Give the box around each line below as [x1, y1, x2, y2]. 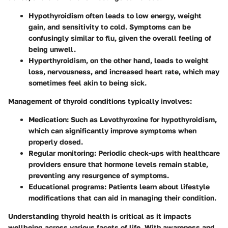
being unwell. [28, 45, 76, 54]
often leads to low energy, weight [83, 11, 202, 20]
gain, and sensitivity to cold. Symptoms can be [28, 22, 191, 32]
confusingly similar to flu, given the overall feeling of [28, 34, 211, 43]
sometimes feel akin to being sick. [28, 78, 147, 88]
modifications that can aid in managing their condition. [28, 193, 216, 203]
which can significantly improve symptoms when [28, 126, 196, 135]
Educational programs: [28, 182, 106, 191]
